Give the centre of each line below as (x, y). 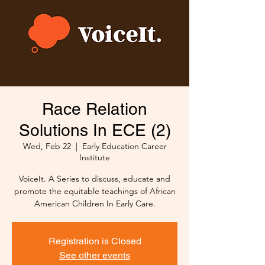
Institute (95, 158)
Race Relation (95, 109)
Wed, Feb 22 (47, 146)
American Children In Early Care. (95, 204)
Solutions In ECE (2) (95, 130)
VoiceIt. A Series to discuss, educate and (95, 179)
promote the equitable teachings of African (95, 191)
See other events (95, 256)
